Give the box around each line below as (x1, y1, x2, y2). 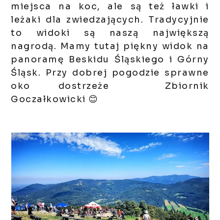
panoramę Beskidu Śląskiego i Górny (11, 54, 209, 65)
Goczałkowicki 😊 (11, 94, 99, 105)
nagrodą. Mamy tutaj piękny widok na (11, 41, 209, 52)
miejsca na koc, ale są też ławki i (11, 1, 209, 12)
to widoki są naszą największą (11, 27, 209, 39)
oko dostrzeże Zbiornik (11, 81, 209, 92)
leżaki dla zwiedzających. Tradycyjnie (11, 14, 209, 26)
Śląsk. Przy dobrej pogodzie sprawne (11, 67, 209, 79)
